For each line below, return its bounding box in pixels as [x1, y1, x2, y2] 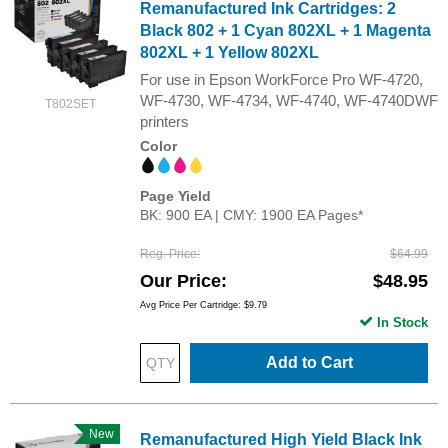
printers [140, 112, 189, 130]
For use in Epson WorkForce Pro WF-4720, [140, 70, 423, 88]
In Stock [377, 314, 428, 330]
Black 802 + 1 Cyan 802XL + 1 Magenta [140, 21, 431, 39]
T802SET [44, 96, 96, 111]
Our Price [140, 270, 221, 291]
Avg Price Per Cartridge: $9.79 [140, 299, 267, 310]
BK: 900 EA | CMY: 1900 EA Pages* [140, 206, 363, 223]
